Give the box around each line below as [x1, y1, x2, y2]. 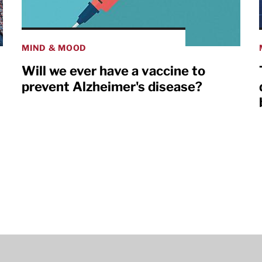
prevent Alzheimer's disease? [22, 79, 203, 95]
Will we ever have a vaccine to [22, 63, 206, 79]
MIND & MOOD [22, 43, 87, 53]
